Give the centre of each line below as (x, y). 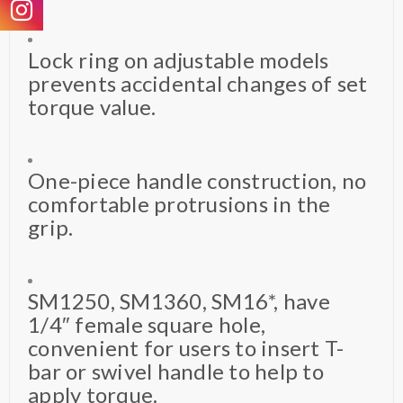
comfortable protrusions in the (179, 203)
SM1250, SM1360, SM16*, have (179, 300)
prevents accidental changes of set (198, 83)
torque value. (92, 106)
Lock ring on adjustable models (179, 59)
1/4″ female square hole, (147, 324)
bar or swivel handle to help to (176, 371)
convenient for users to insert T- (186, 347)
